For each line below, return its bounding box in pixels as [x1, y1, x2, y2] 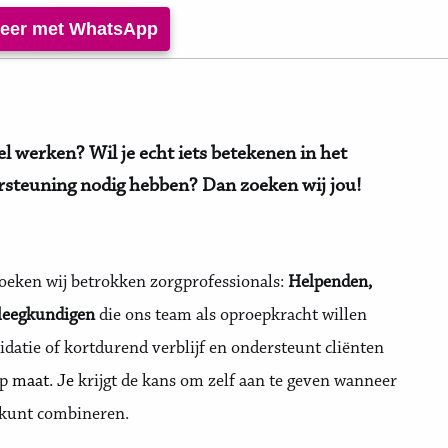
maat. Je [12, 373, 74, 391]
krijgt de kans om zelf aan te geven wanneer [74, 373, 397, 391]
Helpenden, [288, 274, 372, 292]
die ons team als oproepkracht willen [95, 307, 367, 325]
